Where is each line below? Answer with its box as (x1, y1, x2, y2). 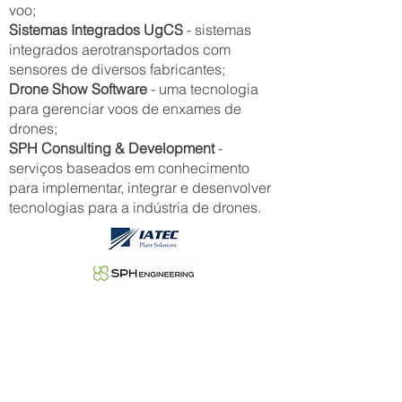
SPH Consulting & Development (9, 139, 214, 158)
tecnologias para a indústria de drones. (9, 198, 261, 217)
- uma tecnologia (147, 80, 258, 99)
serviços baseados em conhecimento (9, 159, 249, 178)
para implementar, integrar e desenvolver (9, 179, 271, 197)
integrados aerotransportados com (9, 40, 231, 59)
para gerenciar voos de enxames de (9, 100, 241, 118)
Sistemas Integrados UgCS (9, 21, 183, 39)
